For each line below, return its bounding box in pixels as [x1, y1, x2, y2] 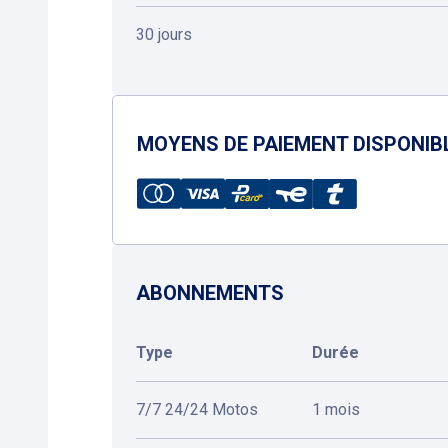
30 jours [136, 25, 192, 44]
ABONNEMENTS [136, 281, 284, 305]
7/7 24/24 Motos [136, 400, 258, 419]
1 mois [312, 400, 360, 419]
